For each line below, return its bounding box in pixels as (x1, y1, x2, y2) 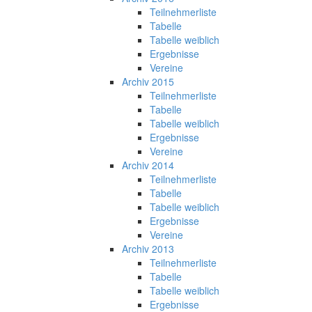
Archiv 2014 (122, 157, 174, 172)
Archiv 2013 (122, 241, 174, 256)
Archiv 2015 (122, 74, 174, 88)
